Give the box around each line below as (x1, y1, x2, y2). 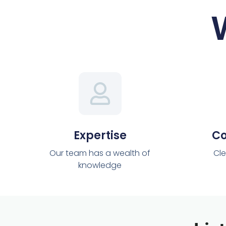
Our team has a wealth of (49, 147, 151, 159)
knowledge (78, 159, 122, 172)
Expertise (73, 128, 127, 144)
